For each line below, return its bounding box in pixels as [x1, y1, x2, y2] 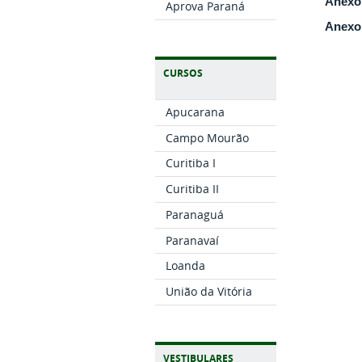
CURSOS [163, 66, 203, 81]
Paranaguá [166, 206, 225, 222]
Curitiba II [166, 181, 220, 197]
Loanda [166, 258, 206, 274]
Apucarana [166, 103, 225, 120]
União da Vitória [166, 283, 253, 299]
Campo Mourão [166, 129, 250, 145]
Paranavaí [166, 232, 220, 248]
